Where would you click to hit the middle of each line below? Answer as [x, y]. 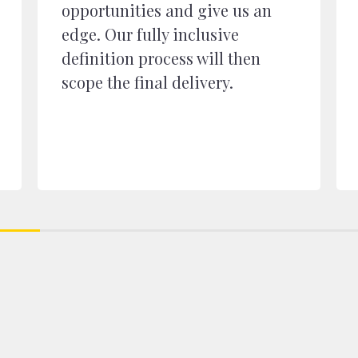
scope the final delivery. [148, 82]
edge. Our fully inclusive [151, 34]
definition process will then [161, 58]
